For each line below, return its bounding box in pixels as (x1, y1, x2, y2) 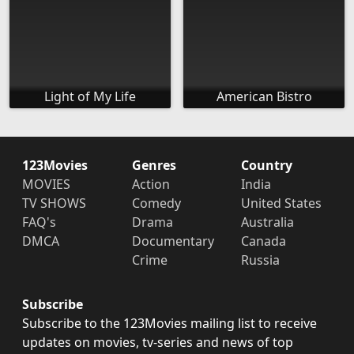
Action (131, 175, 170, 194)
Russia (241, 251, 281, 269)
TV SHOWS (22, 194, 86, 213)
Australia (241, 213, 295, 232)
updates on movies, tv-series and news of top (22, 333, 293, 352)
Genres (131, 156, 176, 175)
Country (241, 156, 293, 175)
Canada (241, 232, 287, 250)
